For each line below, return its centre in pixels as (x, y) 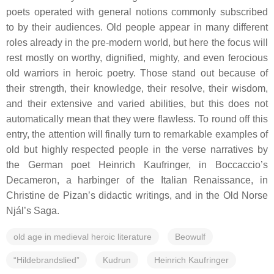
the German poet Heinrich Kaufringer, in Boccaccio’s (137, 165)
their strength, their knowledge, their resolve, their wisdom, (137, 88)
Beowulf (190, 237)
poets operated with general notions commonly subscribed (137, 12)
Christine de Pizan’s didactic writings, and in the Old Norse (137, 195)
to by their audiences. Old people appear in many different (137, 27)
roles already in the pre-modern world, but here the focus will (137, 43)
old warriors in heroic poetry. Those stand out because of (137, 73)
